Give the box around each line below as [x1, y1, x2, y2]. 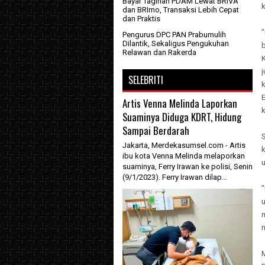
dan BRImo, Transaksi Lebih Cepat [122, 5, 239, 14]
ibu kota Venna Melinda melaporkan [122, 151, 245, 160]
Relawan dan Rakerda [122, 48, 196, 57]
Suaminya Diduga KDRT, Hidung [122, 109, 241, 124]
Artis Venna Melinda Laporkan [122, 96, 237, 111]
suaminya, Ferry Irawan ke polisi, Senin [122, 162, 253, 171]
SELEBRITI [128, 73, 163, 87]
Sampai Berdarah [122, 123, 189, 138]
